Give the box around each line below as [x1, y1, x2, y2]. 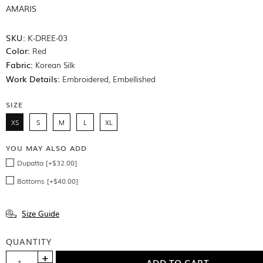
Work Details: [6, 72, 60, 85]
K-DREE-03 [28, 31, 68, 43]
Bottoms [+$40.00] [17, 175, 78, 186]
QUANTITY [6, 235, 52, 247]
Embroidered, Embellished [60, 73, 156, 85]
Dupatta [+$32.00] [17, 157, 77, 168]
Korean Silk [33, 59, 75, 70]
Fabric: [6, 58, 33, 70]
